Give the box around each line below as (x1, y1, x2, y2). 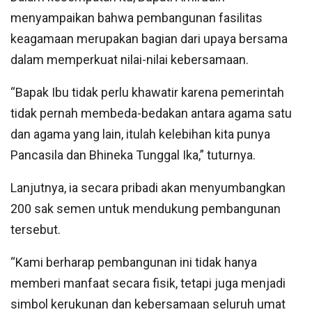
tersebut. (10, 222, 61, 237)
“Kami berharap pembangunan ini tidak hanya (10, 255, 257, 270)
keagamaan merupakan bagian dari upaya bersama (10, 31, 288, 47)
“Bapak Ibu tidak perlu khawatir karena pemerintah (10, 85, 284, 100)
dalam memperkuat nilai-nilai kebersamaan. (10, 52, 249, 68)
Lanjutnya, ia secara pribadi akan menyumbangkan (10, 180, 286, 196)
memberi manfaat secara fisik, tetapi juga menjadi (10, 276, 286, 291)
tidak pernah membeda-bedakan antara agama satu (10, 106, 292, 121)
